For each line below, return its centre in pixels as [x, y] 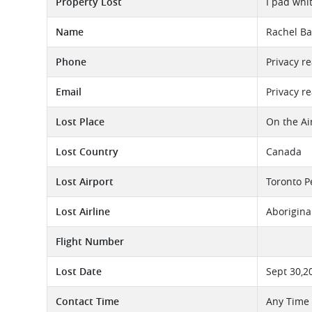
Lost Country [87, 151]
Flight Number [90, 241]
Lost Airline [83, 211]
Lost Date [79, 271]
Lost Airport [85, 181]
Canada [284, 151]
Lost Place [80, 122]
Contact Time [87, 301]
